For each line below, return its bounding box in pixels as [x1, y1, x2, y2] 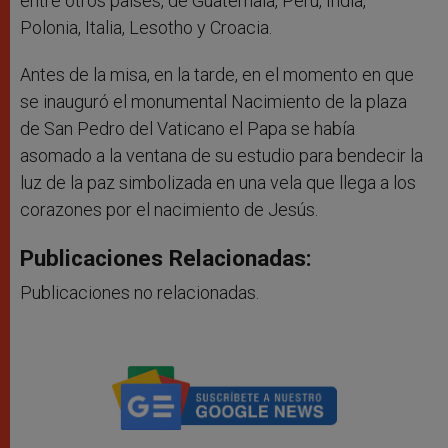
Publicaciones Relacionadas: [20, 245, 312, 272]
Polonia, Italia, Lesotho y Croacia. [20, 17, 272, 39]
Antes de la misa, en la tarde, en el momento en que [20, 64, 414, 86]
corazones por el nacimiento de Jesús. [20, 199, 318, 221]
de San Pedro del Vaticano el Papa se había [20, 118, 355, 140]
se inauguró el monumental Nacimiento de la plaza [20, 91, 407, 113]
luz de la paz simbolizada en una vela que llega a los [20, 172, 416, 194]
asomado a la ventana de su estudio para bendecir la [20, 145, 423, 167]
